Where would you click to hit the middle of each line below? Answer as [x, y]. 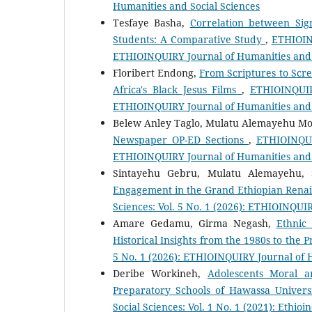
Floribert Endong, [156, 72]
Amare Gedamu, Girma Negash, [195, 223]
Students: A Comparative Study [189, 39]
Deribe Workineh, [160, 273]
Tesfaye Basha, [151, 22]
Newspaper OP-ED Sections [181, 139]
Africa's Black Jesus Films [177, 89]
